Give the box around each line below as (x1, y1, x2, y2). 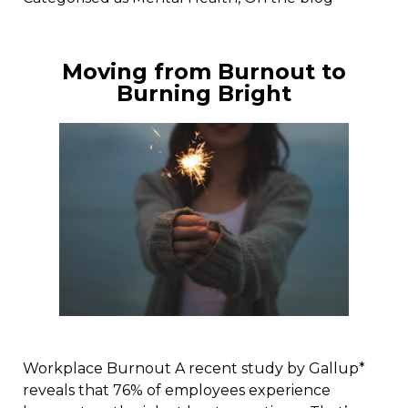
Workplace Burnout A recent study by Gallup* (23, 360, 365, 378)
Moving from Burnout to (62, 58, 346, 86)
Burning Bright (117, 80, 291, 107)
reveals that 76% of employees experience (23, 382, 331, 400)
